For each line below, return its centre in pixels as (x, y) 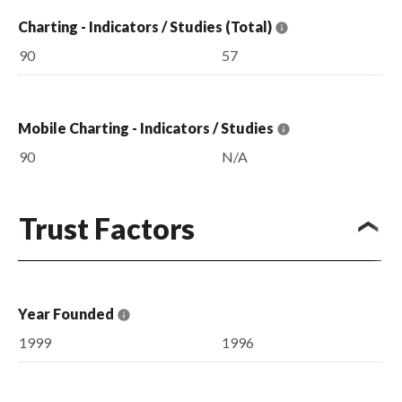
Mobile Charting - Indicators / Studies (147, 127)
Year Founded (67, 313)
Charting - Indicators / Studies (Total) (146, 26)
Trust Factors (107, 229)
